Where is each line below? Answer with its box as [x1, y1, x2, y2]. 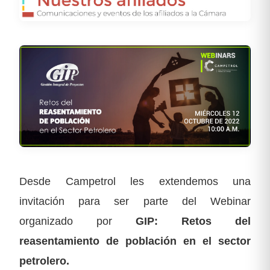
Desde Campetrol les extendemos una [19, 175, 251, 188]
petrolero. [19, 254, 69, 268]
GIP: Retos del [136, 215, 251, 228]
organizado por [19, 215, 136, 228]
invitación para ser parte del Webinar [19, 195, 251, 208]
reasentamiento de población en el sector [19, 234, 251, 248]
